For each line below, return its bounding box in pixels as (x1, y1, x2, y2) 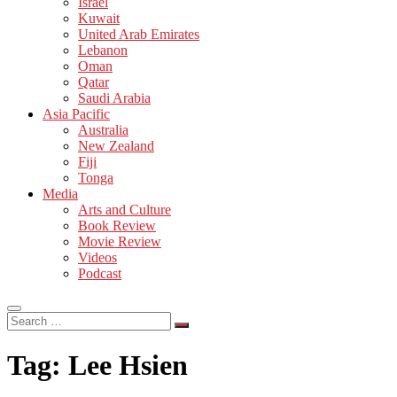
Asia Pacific (43, 105, 110, 121)
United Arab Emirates (78, 26, 199, 42)
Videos (78, 249, 117, 265)
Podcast (78, 265, 121, 281)
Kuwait (78, 10, 120, 26)
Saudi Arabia (78, 90, 151, 105)
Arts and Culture (78, 201, 171, 217)
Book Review (78, 217, 156, 233)
